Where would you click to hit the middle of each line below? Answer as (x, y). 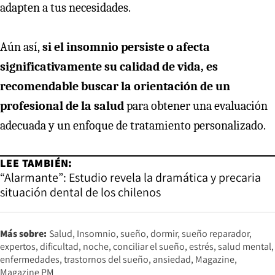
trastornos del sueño (106, 259)
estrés (201, 246)
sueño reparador (215, 233)
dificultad (59, 246)
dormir (164, 233)
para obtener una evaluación (196, 106)
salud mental (245, 246)
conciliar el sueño (149, 246)
